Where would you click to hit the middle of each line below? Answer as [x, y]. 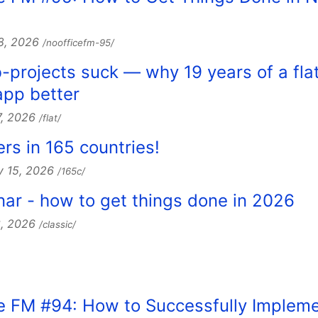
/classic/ [57, 225]
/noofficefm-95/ [78, 42]
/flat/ [50, 117]
